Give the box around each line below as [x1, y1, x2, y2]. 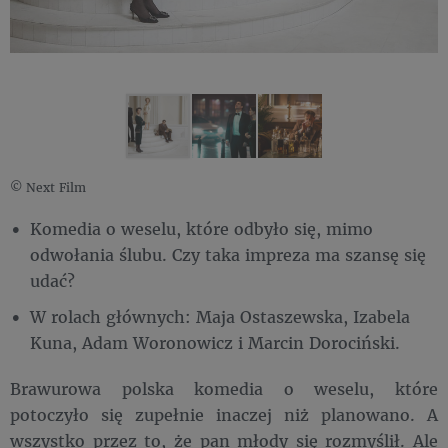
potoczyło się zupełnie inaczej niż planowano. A [10, 404, 438, 425]
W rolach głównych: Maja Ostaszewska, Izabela [30, 306, 410, 327]
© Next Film [10, 180, 86, 195]
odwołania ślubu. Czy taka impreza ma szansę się [30, 244, 426, 265]
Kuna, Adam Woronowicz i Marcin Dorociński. [30, 332, 400, 353]
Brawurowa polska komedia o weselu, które [10, 378, 438, 399]
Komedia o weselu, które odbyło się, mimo [30, 218, 373, 239]
